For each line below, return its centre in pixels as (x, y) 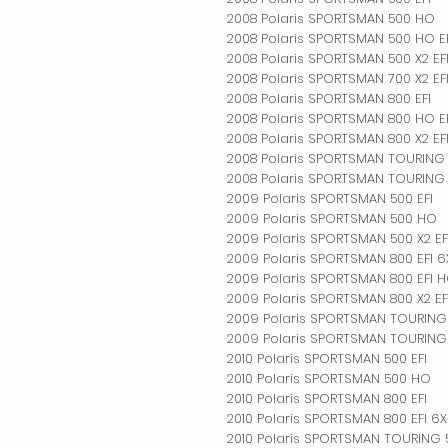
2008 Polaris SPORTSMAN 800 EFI (329, 98)
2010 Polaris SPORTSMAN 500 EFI (327, 358)
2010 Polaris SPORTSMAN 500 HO (329, 378)
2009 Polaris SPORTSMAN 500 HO (332, 218)
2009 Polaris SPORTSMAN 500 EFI (330, 198)
